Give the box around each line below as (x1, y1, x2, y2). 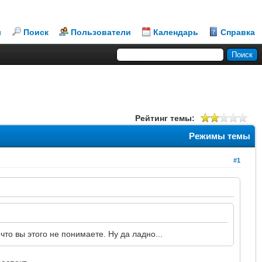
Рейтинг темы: (135, 113, 195, 123)
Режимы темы (189, 130, 250, 141)
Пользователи (71, 27, 131, 37)
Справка (220, 27, 255, 37)
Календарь (153, 27, 198, 37)
